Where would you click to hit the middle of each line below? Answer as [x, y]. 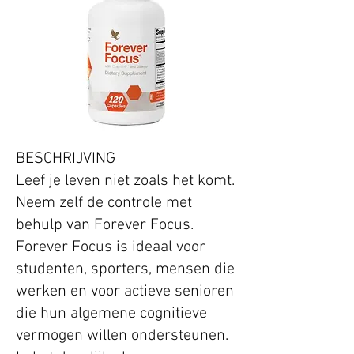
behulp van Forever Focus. [105, 226]
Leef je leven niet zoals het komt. [125, 181]
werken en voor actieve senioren [125, 292]
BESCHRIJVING [66, 159]
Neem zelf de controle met [104, 203]
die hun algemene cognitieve [111, 314]
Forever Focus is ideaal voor [111, 248]
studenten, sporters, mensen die [125, 270]
